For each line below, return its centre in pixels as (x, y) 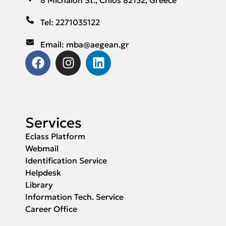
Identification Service (66, 160)
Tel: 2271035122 (70, 22)
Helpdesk (43, 172)
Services (53, 123)
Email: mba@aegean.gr (84, 44)
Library (39, 184)
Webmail (42, 148)
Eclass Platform (55, 136)
